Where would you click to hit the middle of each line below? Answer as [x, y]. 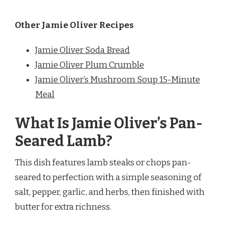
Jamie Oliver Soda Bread [82, 50]
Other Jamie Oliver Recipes [74, 25]
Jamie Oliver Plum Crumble [90, 65]
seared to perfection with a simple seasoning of [108, 178]
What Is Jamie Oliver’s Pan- [109, 124]
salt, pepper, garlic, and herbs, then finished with [110, 192]
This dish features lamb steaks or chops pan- [103, 163]
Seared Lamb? [64, 141]
